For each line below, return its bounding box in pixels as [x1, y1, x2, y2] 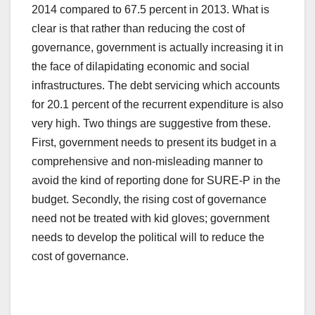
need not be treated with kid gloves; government [32, 212, 269, 224]
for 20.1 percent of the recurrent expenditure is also [32, 98, 283, 110]
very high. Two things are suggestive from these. [32, 117, 271, 129]
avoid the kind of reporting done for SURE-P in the [32, 174, 281, 186]
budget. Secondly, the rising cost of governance [32, 193, 266, 205]
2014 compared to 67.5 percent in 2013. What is [32, 3, 269, 15]
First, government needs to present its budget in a [32, 136, 276, 148]
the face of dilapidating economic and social [32, 60, 250, 72]
